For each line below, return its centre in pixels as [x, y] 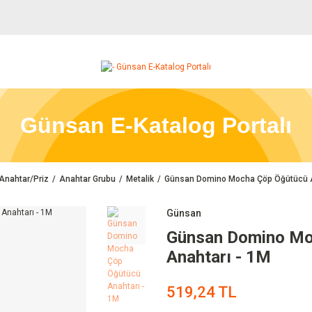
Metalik [140, 179]
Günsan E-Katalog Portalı [156, 125]
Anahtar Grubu [87, 179]
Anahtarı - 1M [219, 257]
